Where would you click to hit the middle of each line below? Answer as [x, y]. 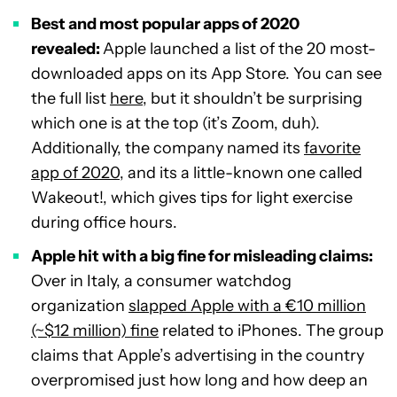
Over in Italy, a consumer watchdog [161, 281]
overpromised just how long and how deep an [199, 381]
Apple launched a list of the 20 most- [239, 49]
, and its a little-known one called [241, 173]
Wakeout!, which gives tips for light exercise [192, 198]
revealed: [67, 49]
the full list [70, 99]
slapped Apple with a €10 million [247, 306]
